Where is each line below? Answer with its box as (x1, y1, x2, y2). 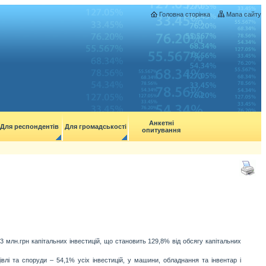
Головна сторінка (159, 11, 210, 18)
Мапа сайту (226, 11, 261, 18)
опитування (142, 126, 180, 134)
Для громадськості (64, 123, 126, 130)
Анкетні (148, 119, 174, 126)
